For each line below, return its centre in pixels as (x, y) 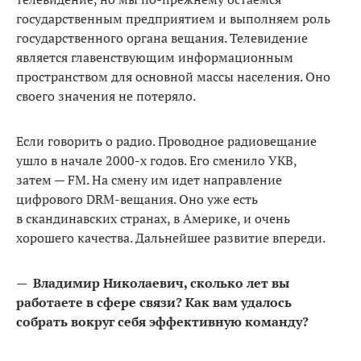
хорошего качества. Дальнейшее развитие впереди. (171, 237)
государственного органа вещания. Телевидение (162, 37)
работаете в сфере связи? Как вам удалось (154, 302)
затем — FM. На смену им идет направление (149, 179)
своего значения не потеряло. (106, 95)
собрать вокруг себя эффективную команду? (162, 321)
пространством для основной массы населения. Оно (173, 76)
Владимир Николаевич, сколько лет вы (161, 282)
